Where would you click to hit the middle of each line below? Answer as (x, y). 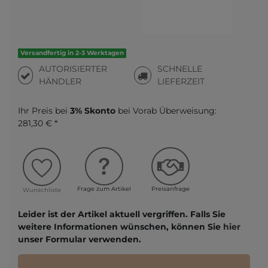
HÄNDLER (60, 81)
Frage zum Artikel (104, 189)
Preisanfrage (170, 189)
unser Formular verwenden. (80, 239)
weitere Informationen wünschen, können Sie (121, 226)
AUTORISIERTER (73, 69)
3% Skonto (93, 111)
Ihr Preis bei (44, 111)
